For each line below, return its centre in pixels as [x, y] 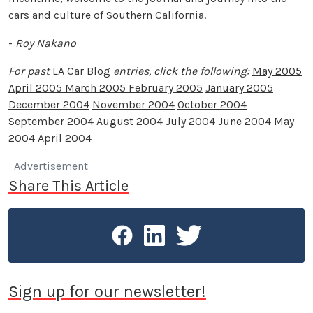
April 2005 [37, 88]
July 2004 [190, 122]
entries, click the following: [181, 71]
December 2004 [49, 105]
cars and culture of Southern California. [107, 15]
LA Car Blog [81, 71]
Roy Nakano [46, 43]
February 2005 [164, 88]
